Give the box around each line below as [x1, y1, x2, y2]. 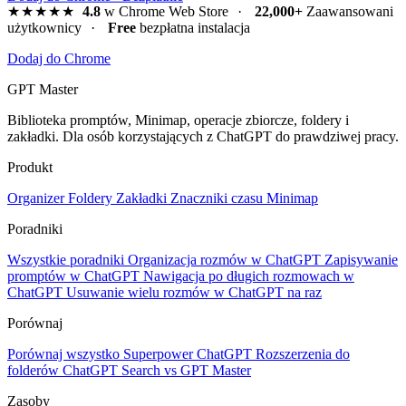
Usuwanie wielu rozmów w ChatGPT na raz [66, 284, 322, 300]
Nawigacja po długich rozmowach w [143, 267, 354, 284]
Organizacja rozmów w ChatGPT [128, 251, 324, 267]
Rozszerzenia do [256, 345, 350, 362]
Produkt [7, 159, 53, 175]
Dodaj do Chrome [7, 50, 111, 66]
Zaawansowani [302, 3, 393, 19]
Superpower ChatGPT [123, 345, 256, 362]
